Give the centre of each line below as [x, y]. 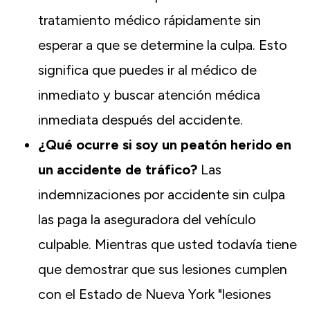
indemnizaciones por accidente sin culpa [162, 195]
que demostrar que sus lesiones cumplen [163, 270]
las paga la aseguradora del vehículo [147, 220]
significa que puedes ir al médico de [147, 70]
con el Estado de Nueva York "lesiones [155, 294]
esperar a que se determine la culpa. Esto [163, 45]
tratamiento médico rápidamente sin [149, 20]
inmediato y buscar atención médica [149, 95]
